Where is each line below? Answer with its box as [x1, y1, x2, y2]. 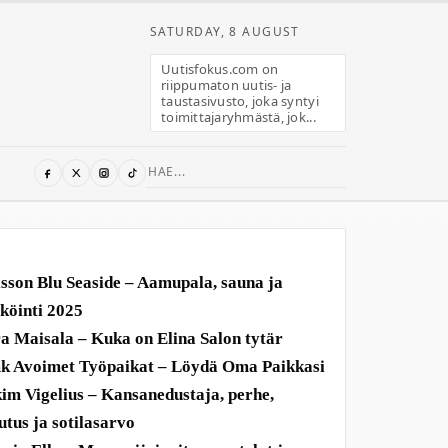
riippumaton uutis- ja [161, 75, 292, 94]
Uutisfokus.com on [161, 59, 279, 78]
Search [145, 160, 193, 179]
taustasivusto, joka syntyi [161, 91, 319, 110]
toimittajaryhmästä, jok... [161, 107, 316, 126]
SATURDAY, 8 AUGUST [150, 23, 300, 41]
